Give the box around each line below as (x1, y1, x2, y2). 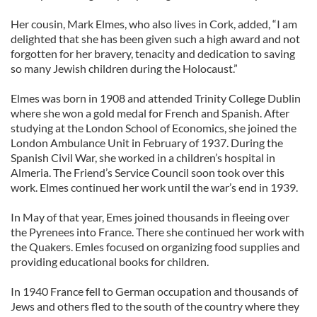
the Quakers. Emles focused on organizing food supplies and (11, 240, 300, 253)
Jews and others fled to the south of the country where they (11, 299, 299, 313)
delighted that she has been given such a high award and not (11, 32, 300, 45)
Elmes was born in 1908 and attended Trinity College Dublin (11, 91, 301, 105)
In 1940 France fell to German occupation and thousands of (11, 284, 298, 298)
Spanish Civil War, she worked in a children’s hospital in (11, 151, 275, 164)
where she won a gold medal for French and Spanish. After (11, 106, 289, 120)
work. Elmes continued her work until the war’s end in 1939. (11, 180, 298, 194)
